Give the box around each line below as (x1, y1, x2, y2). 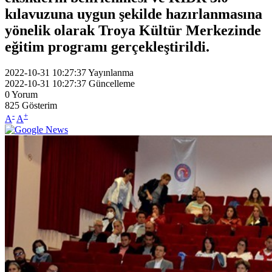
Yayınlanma (88, 67, 134, 78)
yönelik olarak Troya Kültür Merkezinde (5, 22, 261, 38)
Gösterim (22, 100, 57, 110)
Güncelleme (89, 78, 135, 89)
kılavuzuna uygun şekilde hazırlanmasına (5, 5, 262, 22)
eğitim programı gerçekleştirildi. (5, 38, 209, 55)
